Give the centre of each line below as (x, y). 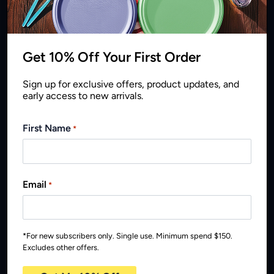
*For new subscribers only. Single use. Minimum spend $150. (128, 236)
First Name (47, 128)
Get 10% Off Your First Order (112, 57)
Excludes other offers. (61, 248)
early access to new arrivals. (83, 95)
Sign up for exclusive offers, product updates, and (131, 84)
